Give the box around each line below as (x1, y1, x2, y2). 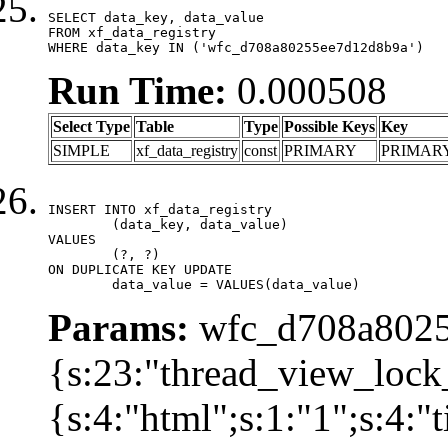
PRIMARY (284, 141, 357, 159)
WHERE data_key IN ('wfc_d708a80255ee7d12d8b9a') (48, 39, 424, 55)
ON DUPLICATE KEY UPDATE (48, 261, 232, 277)
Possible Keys (284, 117, 375, 135)
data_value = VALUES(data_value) (112, 276, 360, 292)
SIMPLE (53, 141, 110, 159)
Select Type (53, 117, 130, 135)
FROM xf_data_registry (48, 24, 216, 40)
